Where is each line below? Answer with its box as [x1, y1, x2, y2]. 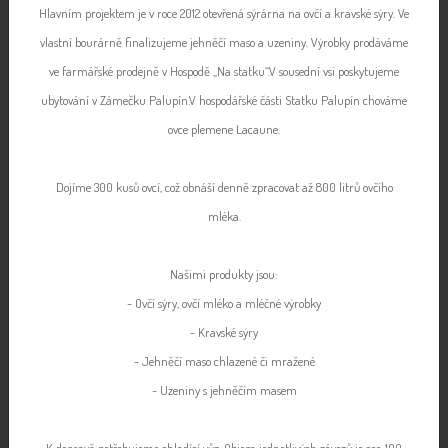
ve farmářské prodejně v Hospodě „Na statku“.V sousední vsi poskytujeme [49, 63, 399, 79]
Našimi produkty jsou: [170, 266, 278, 282]
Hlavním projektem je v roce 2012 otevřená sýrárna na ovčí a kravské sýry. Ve [39, 5, 409, 21]
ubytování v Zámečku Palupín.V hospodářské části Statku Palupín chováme [41, 92, 407, 108]
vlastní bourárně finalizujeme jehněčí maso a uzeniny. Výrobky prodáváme [40, 34, 408, 50]
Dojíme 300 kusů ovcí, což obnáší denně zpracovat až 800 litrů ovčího [55, 179, 393, 195]
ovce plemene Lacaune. [168, 121, 280, 137]
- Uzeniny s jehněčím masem [151, 382, 297, 398]
